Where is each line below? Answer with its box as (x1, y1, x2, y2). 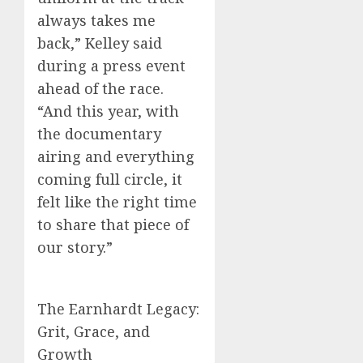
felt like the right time (37, 192, 197, 212)
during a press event (37, 56, 186, 76)
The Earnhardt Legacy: (37, 299, 199, 319)
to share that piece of (37, 215, 189, 235)
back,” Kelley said (37, 33, 162, 53)
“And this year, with (37, 101, 179, 122)
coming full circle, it (37, 169, 182, 190)
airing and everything (37, 147, 194, 167)
